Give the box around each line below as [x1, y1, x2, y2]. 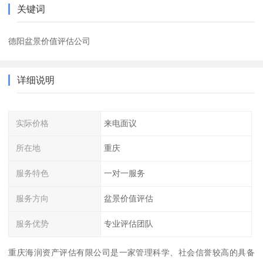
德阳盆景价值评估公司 [8, 36, 91, 46]
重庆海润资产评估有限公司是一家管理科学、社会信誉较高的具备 [8, 247, 255, 257]
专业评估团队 [103, 218, 153, 228]
